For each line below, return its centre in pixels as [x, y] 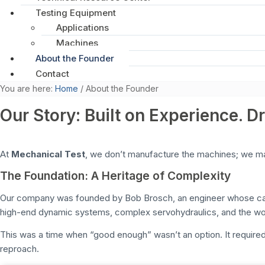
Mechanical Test [48, 154]
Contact [52, 73]
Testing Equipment [76, 12]
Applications [83, 27]
